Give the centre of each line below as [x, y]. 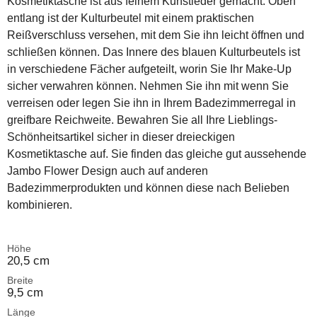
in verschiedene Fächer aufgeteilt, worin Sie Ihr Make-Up [149, 69]
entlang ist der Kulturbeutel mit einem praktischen [131, 18]
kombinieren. [40, 205]
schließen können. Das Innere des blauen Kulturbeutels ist [154, 52]
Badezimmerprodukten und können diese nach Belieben [148, 188]
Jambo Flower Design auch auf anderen [108, 171]
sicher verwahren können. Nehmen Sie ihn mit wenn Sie [148, 86]
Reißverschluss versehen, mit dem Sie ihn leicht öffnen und [156, 35]
